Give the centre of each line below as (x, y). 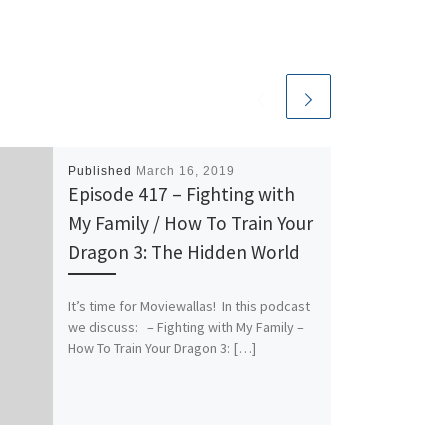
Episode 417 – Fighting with (181, 193)
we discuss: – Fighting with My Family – (185, 327)
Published (101, 170)
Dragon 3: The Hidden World (183, 251)
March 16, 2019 (185, 170)
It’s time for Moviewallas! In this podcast (188, 306)
